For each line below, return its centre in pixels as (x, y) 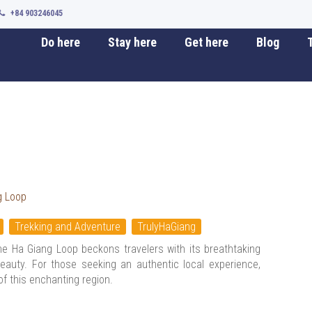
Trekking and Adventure (68, 227)
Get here (206, 42)
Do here (61, 42)
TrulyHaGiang (166, 227)
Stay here (132, 42)
